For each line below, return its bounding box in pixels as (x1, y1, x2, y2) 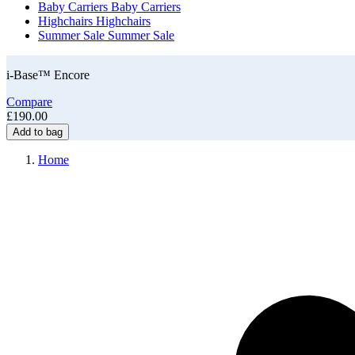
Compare (6, 95, 52, 109)
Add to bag (13, 126, 63, 139)
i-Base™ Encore (6, 68, 90, 82)
